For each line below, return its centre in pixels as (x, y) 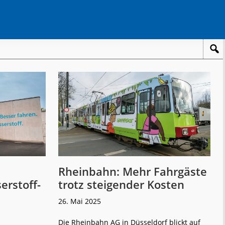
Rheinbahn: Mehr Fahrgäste (133, 171)
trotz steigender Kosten (121, 184)
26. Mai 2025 (80, 201)
